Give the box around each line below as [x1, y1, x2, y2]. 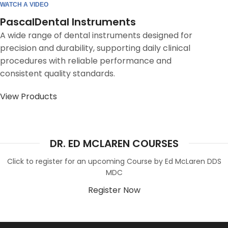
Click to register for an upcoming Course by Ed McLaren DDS [7, 156, 221, 166]
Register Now [88, 184, 140, 196]
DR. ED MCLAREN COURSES [49, 136, 179, 151]
